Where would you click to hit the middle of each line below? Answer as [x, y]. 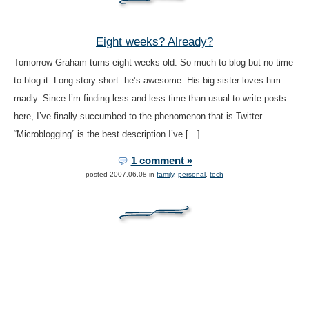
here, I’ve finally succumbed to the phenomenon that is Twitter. [139, 116]
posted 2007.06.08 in [121, 174]
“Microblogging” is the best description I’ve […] [107, 134]
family [165, 174]
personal [192, 174]
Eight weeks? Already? [154, 42]
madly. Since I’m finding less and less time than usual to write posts [150, 98]
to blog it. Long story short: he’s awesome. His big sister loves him [147, 80]
